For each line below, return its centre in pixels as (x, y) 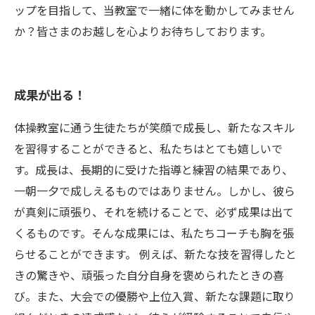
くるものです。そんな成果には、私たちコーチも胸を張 (154, 234)
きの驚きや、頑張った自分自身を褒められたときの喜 (149, 276)
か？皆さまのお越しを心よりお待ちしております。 (143, 32)
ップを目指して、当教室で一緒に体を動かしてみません (154, 11)
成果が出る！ (50, 96)
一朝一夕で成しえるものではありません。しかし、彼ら (155, 192)
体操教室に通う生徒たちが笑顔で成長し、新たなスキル (155, 128)
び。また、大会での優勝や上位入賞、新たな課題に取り (155, 297)
